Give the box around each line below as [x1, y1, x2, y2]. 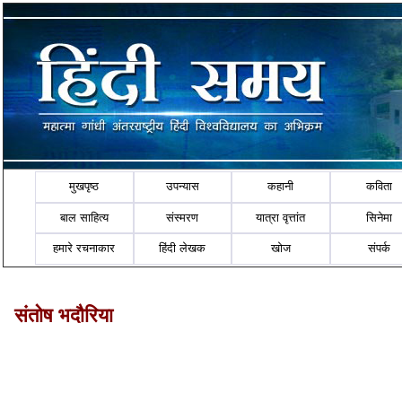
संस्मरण [166, 210, 199, 224]
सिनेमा [366, 210, 393, 224]
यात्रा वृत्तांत [256, 210, 306, 224]
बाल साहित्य [59, 210, 109, 224]
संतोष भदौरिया [14, 303, 113, 327]
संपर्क [368, 241, 391, 256]
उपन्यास [165, 179, 199, 194]
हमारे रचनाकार [53, 241, 116, 256]
